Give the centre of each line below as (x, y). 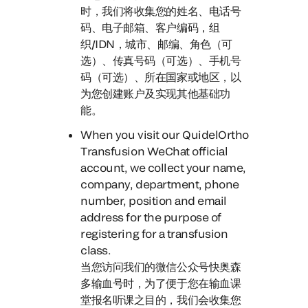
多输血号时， (113, 283)
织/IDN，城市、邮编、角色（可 (156, 44)
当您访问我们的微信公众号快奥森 (161, 266)
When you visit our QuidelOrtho (165, 134)
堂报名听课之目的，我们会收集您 (161, 299)
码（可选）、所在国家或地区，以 (161, 77)
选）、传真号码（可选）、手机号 (161, 60)
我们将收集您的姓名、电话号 (172, 11)
